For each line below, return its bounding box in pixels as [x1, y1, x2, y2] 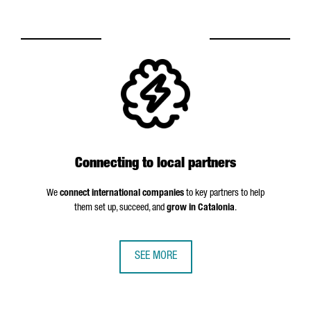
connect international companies [60, 189, 184, 199]
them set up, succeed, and [74, 203, 167, 213]
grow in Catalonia [167, 203, 235, 213]
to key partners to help [184, 189, 264, 199]
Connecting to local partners [75, 158, 236, 171]
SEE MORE [134, 251, 177, 262]
